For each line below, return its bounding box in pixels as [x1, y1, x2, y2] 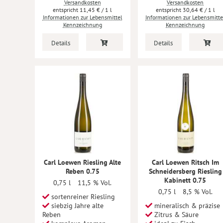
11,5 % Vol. [78, 178, 112, 187]
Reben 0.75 [65, 167, 100, 176]
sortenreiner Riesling [49, 192, 115, 201]
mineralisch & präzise [152, 201, 220, 210]
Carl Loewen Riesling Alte [44, 158, 121, 167]
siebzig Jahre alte [49, 201, 104, 210]
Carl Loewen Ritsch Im [151, 158, 219, 167]
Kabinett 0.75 [164, 176, 207, 185]
